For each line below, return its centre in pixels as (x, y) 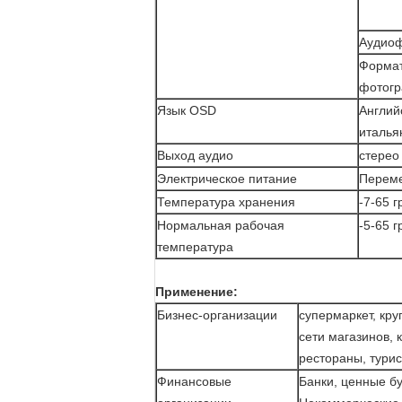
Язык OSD (187, 110)
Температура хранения (226, 202)
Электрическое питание (227, 179)
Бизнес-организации (217, 315)
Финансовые (194, 381)
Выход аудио (195, 155)
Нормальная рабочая (221, 225)
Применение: (197, 292)
